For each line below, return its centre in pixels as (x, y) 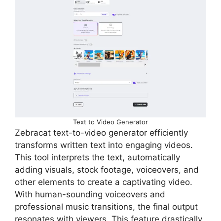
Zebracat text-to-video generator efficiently (101, 132)
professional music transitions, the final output (106, 206)
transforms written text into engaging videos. (104, 145)
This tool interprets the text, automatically (97, 157)
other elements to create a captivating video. (104, 182)
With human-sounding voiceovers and (90, 194)
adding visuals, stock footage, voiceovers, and (107, 169)
